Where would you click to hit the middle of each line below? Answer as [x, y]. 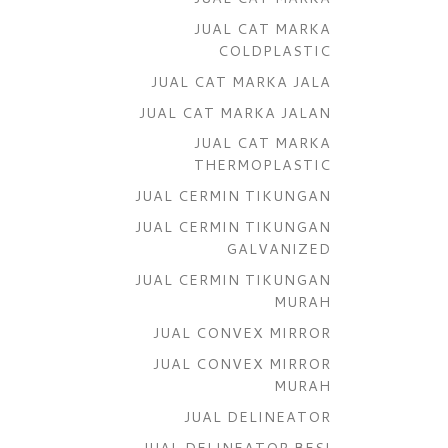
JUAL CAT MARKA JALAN [235, 112]
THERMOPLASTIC [262, 165]
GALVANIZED [278, 249]
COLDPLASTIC [274, 50]
